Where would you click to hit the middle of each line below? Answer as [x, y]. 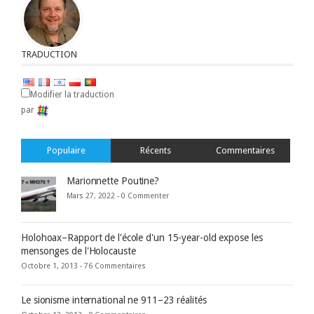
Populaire [66, 151]
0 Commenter [145, 196]
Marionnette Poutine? [113, 181]
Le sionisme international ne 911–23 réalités [114, 300]
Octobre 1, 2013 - [53, 266]
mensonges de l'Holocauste [78, 251]
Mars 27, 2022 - [94, 196]
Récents [156, 151]
